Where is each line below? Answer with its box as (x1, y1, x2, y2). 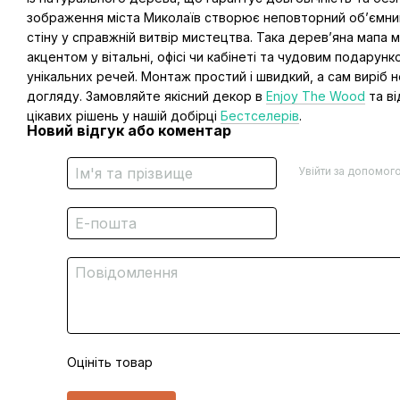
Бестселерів (221, 108, 299, 123)
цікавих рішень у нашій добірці (27, 108, 221, 123)
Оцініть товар (67, 354, 153, 370)
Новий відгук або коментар (27, 121, 231, 139)
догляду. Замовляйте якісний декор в (27, 88, 266, 104)
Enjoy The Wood (266, 88, 365, 104)
